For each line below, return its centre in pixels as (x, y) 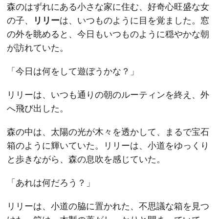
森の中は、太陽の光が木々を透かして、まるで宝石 (108, 132)
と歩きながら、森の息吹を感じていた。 (86, 159)
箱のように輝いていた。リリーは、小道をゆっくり (108, 145)
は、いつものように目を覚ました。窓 (134, 20)
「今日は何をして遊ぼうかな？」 (73, 71)
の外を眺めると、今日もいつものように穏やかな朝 (108, 34)
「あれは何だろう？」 (51, 183)
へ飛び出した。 (38, 108)
